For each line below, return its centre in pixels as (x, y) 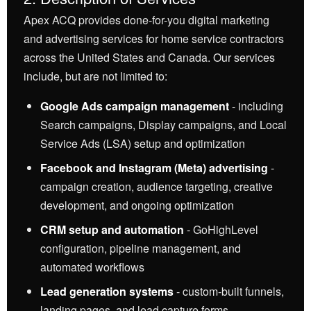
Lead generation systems (107, 291)
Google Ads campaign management (135, 106)
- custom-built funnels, (229, 291)
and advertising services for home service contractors (154, 39)
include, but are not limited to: (95, 76)
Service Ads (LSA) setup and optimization (143, 143)
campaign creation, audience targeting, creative (157, 186)
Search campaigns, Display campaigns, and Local (163, 125)
